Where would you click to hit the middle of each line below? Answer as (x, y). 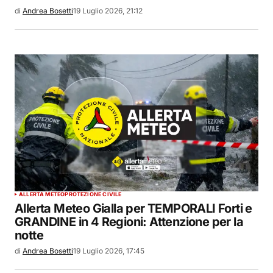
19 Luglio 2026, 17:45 (109, 251)
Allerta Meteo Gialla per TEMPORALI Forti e (133, 209)
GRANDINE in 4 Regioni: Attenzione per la (129, 222)
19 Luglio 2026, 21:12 (108, 10)
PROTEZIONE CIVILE (93, 194)
